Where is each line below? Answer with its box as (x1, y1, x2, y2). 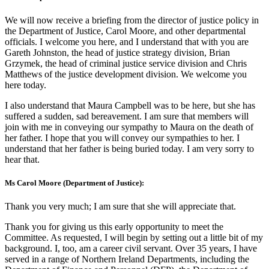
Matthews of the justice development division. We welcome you (5, 68, 247, 79)
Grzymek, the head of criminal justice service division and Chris (5, 58, 247, 68)
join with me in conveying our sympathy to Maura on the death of (5, 121, 253, 132)
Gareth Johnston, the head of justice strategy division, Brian (5, 47, 230, 58)
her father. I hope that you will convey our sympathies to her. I (5, 132, 240, 143)
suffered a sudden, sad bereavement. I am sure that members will (5, 110, 249, 121)
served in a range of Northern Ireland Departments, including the (5, 254, 249, 265)
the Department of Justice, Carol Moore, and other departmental (5, 25, 246, 36)
